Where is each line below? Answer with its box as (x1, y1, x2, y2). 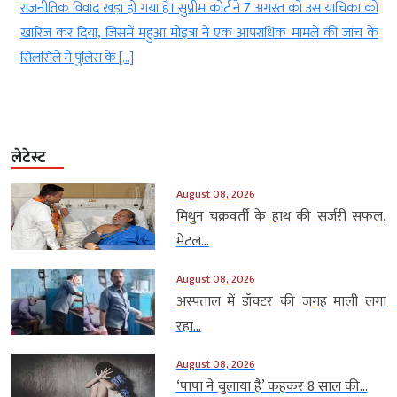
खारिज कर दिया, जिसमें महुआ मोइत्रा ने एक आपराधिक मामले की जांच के (19, 20, 378, 45)
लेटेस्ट (11, 144, 46, 171)
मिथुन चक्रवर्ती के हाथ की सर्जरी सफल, (175, 204, 386, 229)
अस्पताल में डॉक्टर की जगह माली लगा (175, 289, 386, 314)
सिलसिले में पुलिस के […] (19, 45, 133, 70)
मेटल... (175, 229, 209, 253)
